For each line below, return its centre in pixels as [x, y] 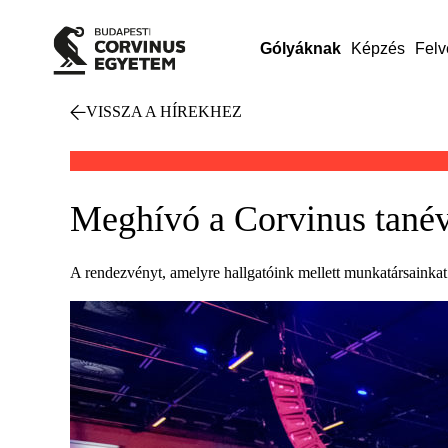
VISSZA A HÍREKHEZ [164, 111]
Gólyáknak [300, 48]
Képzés [377, 48]
